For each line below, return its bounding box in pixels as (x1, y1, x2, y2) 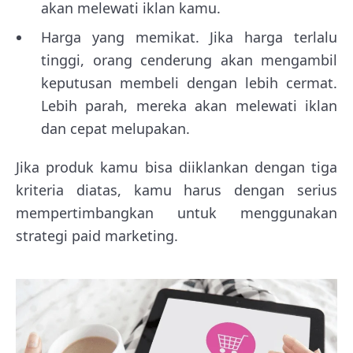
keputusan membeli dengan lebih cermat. (41, 73, 337, 93)
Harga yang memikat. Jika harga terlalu (41, 28, 337, 47)
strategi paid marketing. (16, 226, 178, 246)
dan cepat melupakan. (41, 119, 190, 139)
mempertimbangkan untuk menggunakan (16, 203, 337, 223)
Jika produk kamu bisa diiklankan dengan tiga (16, 158, 337, 177)
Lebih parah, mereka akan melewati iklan (41, 96, 337, 116)
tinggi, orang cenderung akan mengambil (41, 50, 337, 70)
